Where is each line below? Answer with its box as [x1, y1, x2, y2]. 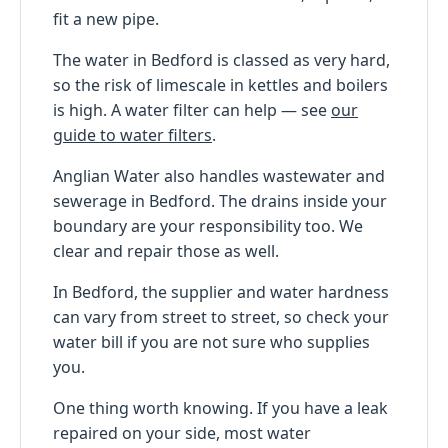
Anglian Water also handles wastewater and [53, 164, 385, 187]
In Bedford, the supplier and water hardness [53, 280, 389, 303]
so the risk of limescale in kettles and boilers [53, 73, 388, 96]
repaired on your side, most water [53, 421, 311, 444]
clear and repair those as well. [53, 239, 279, 262]
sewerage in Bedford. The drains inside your [53, 189, 387, 212]
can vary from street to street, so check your [53, 305, 389, 328]
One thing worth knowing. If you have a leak [53, 396, 388, 419]
